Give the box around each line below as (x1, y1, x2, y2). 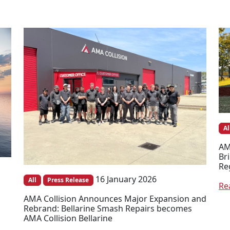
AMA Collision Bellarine (24, 213, 112, 224)
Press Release (47, 176, 89, 185)
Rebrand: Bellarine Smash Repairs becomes (24, 203, 192, 215)
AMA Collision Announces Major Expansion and (24, 193, 206, 205)
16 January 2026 (95, 174, 157, 185)
